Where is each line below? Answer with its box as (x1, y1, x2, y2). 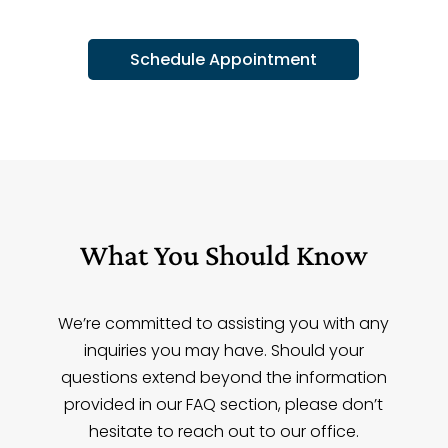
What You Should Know (79, 238, 368, 271)
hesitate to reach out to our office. (88, 420, 359, 443)
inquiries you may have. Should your (83, 339, 364, 362)
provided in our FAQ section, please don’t (64, 393, 384, 416)
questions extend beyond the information (60, 366, 387, 389)
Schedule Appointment (130, 48, 318, 71)
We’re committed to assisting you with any (58, 312, 390, 335)
